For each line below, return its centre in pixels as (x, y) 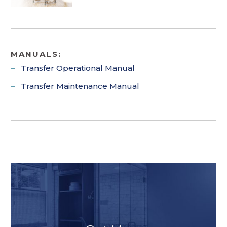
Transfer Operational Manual (78, 68)
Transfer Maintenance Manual (80, 86)
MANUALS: (36, 54)
